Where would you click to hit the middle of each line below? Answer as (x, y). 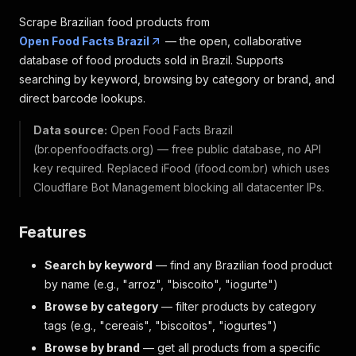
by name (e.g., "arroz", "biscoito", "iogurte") (161, 284)
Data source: (70, 130)
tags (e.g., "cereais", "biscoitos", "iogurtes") (161, 325)
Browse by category (101, 306)
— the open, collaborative (232, 41)
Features (53, 232)
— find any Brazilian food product (242, 265)
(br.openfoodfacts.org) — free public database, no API (177, 149)
